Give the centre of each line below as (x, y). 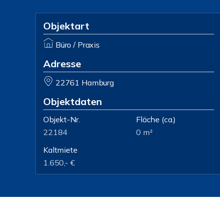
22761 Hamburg (84, 82)
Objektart (66, 26)
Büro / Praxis (77, 45)
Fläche (148, 119)
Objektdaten (73, 101)
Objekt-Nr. (62, 119)
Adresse (62, 64)
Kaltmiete (60, 150)
